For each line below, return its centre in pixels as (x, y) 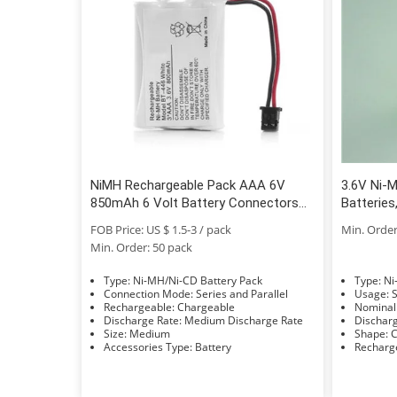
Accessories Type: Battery (213, 346)
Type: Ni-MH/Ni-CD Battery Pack (198, 280)
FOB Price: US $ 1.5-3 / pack (161, 229)
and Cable (119, 220)
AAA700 (365, 238)
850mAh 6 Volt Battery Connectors (195, 202)
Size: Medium (150, 333)
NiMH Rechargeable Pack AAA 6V (188, 185)
